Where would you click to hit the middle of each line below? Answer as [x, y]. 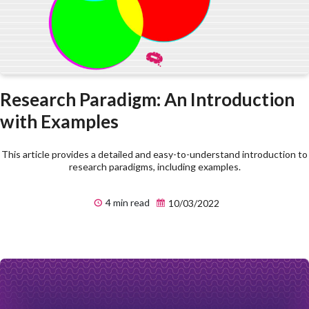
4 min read [127, 203]
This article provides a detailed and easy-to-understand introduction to [154, 154]
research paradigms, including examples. [154, 167]
